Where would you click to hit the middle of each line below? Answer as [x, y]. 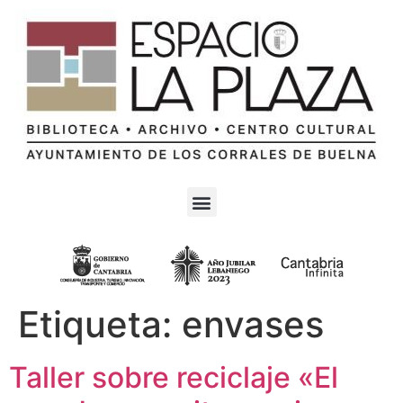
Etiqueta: [100, 324]
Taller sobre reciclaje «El [174, 377]
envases [253, 324]
